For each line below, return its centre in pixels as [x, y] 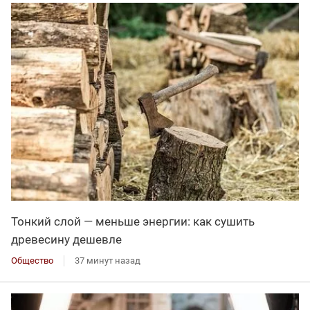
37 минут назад [108, 260]
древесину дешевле [66, 239]
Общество [32, 260]
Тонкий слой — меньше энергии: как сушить [133, 221]
